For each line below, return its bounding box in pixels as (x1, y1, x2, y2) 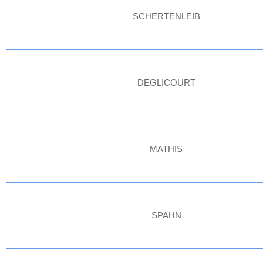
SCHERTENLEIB (133, 11, 200, 21)
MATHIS (150, 144, 183, 154)
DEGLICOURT (137, 77, 195, 87)
